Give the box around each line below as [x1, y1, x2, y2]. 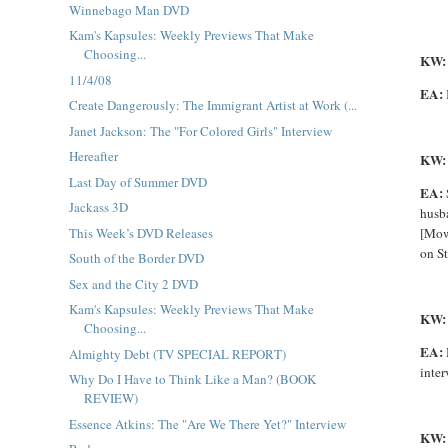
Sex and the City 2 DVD [68, 274, 198, 293]
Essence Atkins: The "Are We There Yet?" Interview [68, 414, 346, 433]
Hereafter [68, 147, 118, 165]
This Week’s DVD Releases [68, 223, 213, 242]
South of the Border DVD [68, 249, 204, 267]
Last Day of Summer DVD [68, 172, 207, 191]
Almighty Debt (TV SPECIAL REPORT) [68, 344, 286, 363]
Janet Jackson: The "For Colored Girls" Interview [68, 121, 332, 140]
